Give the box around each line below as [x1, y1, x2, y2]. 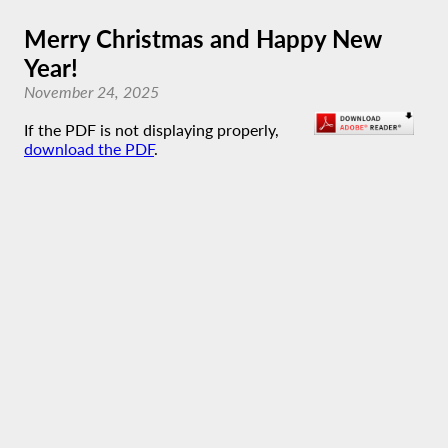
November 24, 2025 [24, 82, 159, 101]
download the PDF [24, 139, 154, 158]
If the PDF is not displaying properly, [24, 120, 279, 139]
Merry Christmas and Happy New [24, 24, 382, 53]
